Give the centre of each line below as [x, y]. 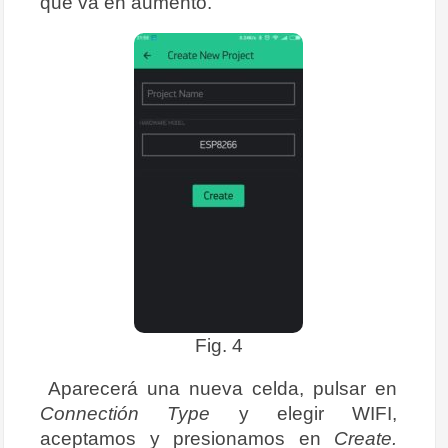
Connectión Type [139, 413]
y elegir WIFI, [317, 413]
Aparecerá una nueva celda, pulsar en [222, 388]
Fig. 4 [218, 345]
